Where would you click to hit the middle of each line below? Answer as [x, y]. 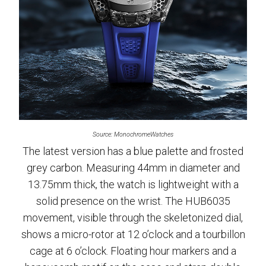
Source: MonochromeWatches [133, 134]
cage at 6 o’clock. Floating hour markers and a [133, 251]
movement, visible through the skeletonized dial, [133, 218]
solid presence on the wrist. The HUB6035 [133, 201]
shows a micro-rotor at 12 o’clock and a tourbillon [133, 234]
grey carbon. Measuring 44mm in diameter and [133, 168]
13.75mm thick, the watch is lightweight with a [133, 184]
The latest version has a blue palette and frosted [133, 151]
